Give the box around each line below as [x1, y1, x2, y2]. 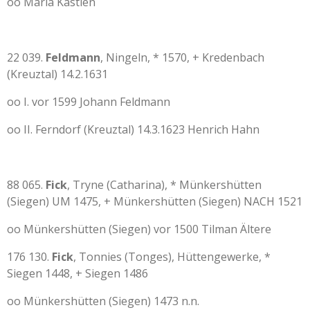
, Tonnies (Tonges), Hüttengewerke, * [73, 249, 271, 264]
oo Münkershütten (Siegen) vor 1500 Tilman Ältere [7, 221, 271, 237]
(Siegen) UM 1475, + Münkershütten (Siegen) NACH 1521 [7, 194, 302, 209]
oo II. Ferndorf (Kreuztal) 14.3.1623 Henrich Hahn [7, 122, 259, 137]
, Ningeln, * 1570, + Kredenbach [100, 50, 264, 65]
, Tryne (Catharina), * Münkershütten [67, 177, 262, 192]
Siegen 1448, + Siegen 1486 [7, 266, 148, 281]
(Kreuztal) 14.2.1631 [7, 66, 108, 82]
